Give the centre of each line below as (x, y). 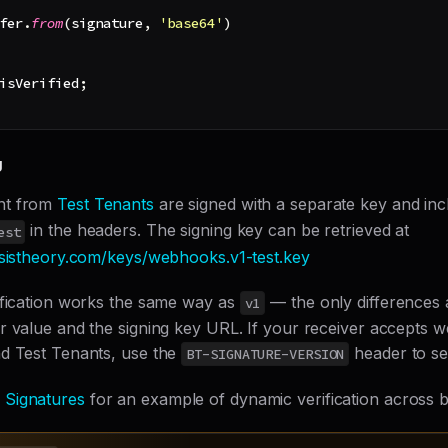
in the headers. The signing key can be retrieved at (217, 230)
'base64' (191, 23)
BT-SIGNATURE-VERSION (265, 353)
